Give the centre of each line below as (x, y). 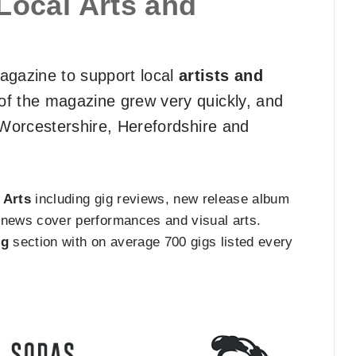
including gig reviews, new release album (161, 199)
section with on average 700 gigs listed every (151, 242)
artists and (221, 75)
